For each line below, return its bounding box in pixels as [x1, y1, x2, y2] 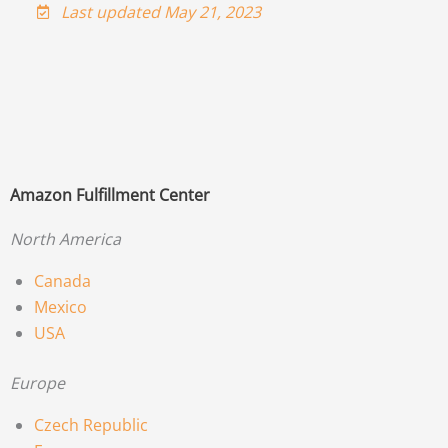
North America [10, 227, 121, 250]
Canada [34, 269, 91, 292]
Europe [10, 371, 65, 394]
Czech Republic [34, 413, 148, 436]
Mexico [34, 295, 87, 318]
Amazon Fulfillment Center [10, 183, 210, 206]
